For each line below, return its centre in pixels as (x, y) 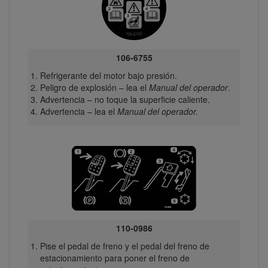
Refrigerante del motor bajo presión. (108, 75)
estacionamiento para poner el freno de (115, 258)
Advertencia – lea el (78, 111)
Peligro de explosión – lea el (94, 87)
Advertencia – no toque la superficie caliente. (125, 99)
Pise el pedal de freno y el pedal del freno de (124, 246)
